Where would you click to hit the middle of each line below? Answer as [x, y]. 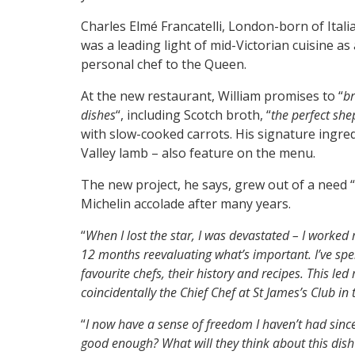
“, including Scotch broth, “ [193, 115]
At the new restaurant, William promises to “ [212, 95]
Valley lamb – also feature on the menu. [198, 153]
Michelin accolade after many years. [186, 203]
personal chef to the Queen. [164, 64]
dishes [98, 115]
